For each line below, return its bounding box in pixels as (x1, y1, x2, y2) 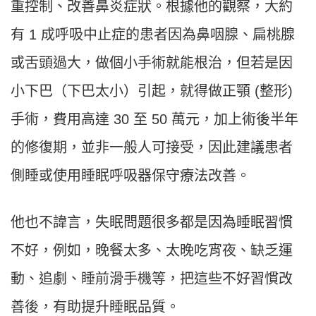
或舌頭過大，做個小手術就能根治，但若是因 (11, 55, 293, 71)
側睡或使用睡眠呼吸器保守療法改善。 (11, 168, 250, 184)
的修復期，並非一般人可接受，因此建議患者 (11, 140, 293, 156)
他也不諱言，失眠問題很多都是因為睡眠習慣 (11, 214, 293, 231)
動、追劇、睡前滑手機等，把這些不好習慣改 (11, 271, 293, 287)
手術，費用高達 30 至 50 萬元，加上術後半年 (11, 111, 298, 128)
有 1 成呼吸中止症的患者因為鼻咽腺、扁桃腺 (11, 27, 295, 43)
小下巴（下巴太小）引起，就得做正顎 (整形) (11, 83, 293, 99)
